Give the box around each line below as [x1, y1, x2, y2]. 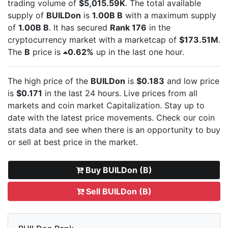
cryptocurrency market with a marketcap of [8, 34, 179, 45]
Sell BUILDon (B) [84, 186, 152, 196]
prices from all [142, 88, 197, 98]
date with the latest [8, 112, 85, 123]
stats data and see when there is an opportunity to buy [8, 124, 220, 135]
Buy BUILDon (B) [83, 164, 152, 175]
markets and [8, 100, 58, 110]
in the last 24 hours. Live [42, 88, 142, 98]
